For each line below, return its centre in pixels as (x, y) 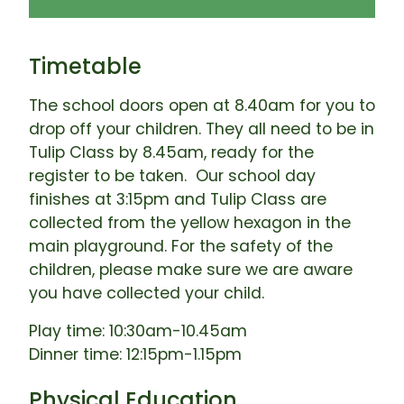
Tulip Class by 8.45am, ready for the (171, 152)
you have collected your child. (149, 293)
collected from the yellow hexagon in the (190, 223)
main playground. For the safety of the (181, 246)
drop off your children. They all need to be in (202, 129)
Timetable (85, 66)
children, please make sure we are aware (191, 270)
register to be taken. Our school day (172, 176)
